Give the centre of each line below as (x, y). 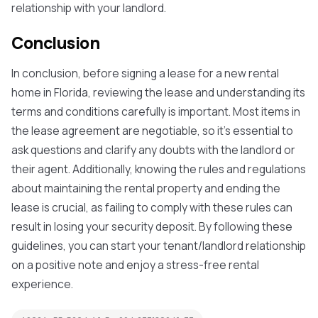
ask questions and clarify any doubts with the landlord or (153, 150)
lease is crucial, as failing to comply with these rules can (152, 207)
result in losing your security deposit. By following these (152, 226)
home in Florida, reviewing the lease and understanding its (158, 92)
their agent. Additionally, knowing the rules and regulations (159, 169)
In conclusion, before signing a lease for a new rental (145, 73)
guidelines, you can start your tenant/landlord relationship (159, 246)
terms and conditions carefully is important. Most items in (156, 111)
